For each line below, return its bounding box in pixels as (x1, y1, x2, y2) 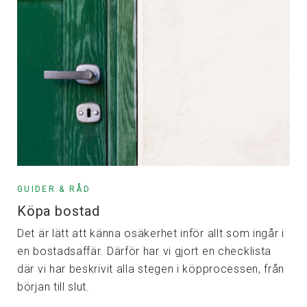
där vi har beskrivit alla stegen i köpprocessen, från (17, 262, 285, 275)
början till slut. (17, 280, 90, 293)
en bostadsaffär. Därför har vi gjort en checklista (17, 244, 272, 258)
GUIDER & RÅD (17, 184, 91, 194)
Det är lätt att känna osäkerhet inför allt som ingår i (17, 226, 284, 240)
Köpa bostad (17, 202, 101, 219)
